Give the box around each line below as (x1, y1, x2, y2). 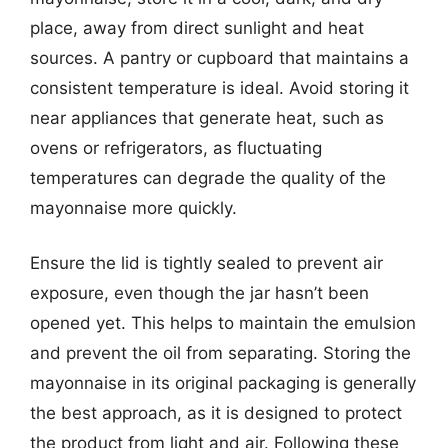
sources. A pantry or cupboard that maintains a (30, 47, 409, 68)
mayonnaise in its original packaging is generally (30, 373, 416, 393)
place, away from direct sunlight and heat (30, 17, 364, 38)
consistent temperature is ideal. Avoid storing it (30, 77, 409, 98)
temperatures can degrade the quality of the (30, 167, 386, 188)
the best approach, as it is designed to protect (30, 403, 402, 423)
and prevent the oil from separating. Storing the (30, 343, 411, 363)
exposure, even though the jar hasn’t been (30, 283, 369, 303)
